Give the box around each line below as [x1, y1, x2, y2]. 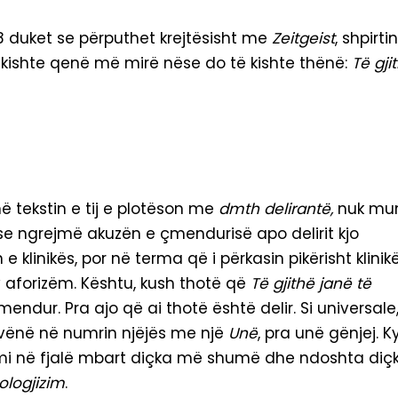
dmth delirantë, [219, 198, 333, 220]
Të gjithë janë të [251, 273, 371, 295]
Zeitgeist [272, 28, 335, 50]
